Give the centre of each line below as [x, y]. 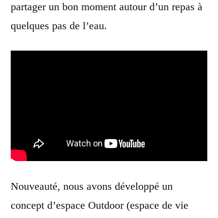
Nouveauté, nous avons [61, 186]
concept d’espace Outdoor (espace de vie [100, 205]
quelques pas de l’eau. [59, 25]
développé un [142, 186]
